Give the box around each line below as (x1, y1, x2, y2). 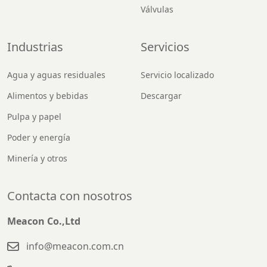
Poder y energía (7, 132, 70, 144)
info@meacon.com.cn (26, 240, 124, 253)
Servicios (141, 39, 190, 55)
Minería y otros (7, 153, 67, 164)
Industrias (7, 39, 63, 55)
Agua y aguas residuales (7, 69, 105, 81)
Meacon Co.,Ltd (7, 215, 80, 228)
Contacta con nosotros (7, 188, 132, 204)
